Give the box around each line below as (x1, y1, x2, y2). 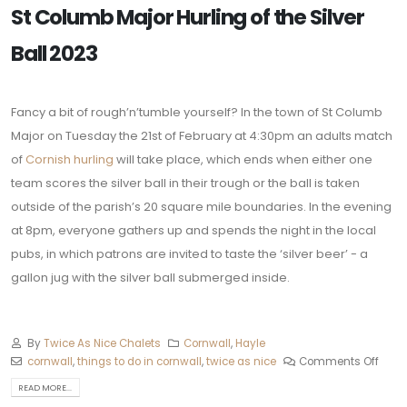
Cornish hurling (25, 151, 114, 169)
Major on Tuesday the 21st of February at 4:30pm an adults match (11, 127, 392, 145)
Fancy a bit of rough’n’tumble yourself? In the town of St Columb (11, 104, 382, 122)
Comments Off (299, 353, 380, 369)
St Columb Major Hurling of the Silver (11, 3, 365, 33)
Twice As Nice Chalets (43, 335, 161, 351)
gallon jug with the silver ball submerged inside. (11, 269, 290, 287)
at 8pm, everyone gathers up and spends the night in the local (11, 222, 376, 240)
